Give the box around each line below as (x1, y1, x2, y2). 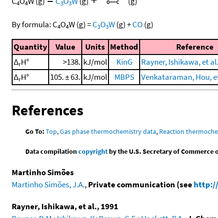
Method (110, 41, 138, 53)
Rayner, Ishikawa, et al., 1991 (12, 200, 118, 212)
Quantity (14, 41, 47, 53)
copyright (78, 146, 108, 156)
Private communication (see (88, 179, 194, 190)
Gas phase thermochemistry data (60, 127, 157, 136)
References (12, 100, 83, 119)
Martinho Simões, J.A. (12, 179, 85, 190)
